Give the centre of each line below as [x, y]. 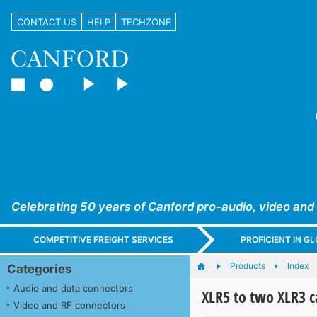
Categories [39, 269]
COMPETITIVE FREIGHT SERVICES [104, 240]
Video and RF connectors [69, 305]
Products [247, 265]
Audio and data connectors [73, 288]
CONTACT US [46, 22]
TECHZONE [146, 22]
